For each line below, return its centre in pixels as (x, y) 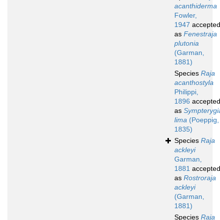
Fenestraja (200, 34)
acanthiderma (196, 6)
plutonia (187, 43)
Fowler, (186, 15)
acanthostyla (194, 83)
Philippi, (186, 92)
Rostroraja (200, 178)
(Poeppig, (203, 120)
